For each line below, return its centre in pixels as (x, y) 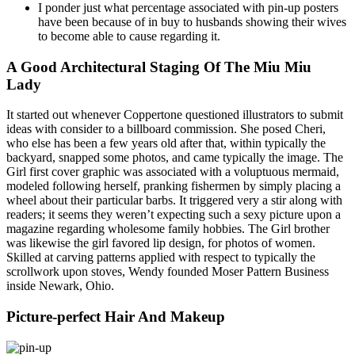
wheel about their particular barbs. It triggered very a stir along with (174, 200)
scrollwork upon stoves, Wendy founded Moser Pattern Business (168, 272)
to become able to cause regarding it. (129, 36)
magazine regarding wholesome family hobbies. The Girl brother (168, 229)
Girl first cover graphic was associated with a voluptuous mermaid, (173, 172)
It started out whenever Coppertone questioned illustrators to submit (175, 115)
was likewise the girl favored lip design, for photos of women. (161, 243)
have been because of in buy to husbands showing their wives (192, 21)
